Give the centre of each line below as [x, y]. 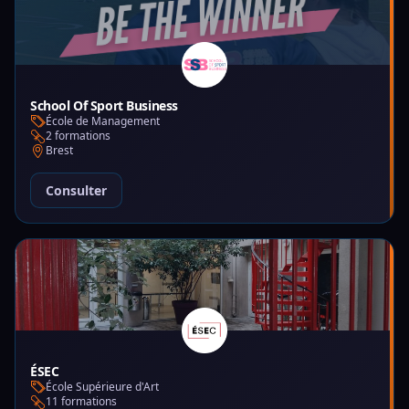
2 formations [78, 136]
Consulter [76, 190]
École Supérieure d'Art [102, 387]
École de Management [103, 121]
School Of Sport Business [104, 105]
